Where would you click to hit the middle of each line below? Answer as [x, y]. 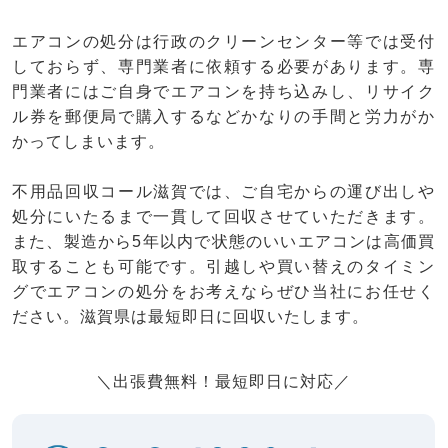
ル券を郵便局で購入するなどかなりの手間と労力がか [223, 116]
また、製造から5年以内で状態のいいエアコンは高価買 [223, 241]
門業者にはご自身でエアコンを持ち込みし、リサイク [223, 91]
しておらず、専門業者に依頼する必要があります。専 [223, 66]
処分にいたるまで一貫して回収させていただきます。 [223, 216]
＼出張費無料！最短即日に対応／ [223, 381]
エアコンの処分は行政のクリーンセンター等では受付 [223, 41]
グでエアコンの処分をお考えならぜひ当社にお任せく [223, 291]
